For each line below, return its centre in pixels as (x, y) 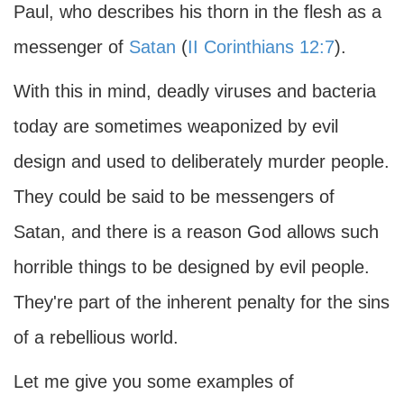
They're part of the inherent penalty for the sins (202, 302)
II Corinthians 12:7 (261, 47)
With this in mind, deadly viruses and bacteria (195, 91)
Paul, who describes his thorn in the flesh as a (197, 12)
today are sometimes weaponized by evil (176, 126)
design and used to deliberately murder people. (202, 161)
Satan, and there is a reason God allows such (196, 232)
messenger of (71, 47)
